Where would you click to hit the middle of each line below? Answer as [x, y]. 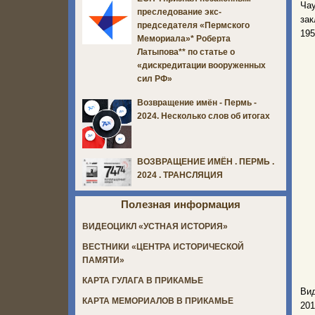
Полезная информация [181, 205]
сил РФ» [155, 79]
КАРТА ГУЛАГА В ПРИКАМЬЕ [143, 281]
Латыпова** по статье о [186, 52]
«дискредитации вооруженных [201, 66]
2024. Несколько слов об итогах [204, 116]
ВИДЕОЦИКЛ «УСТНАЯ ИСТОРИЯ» [155, 227]
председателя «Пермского [193, 26]
